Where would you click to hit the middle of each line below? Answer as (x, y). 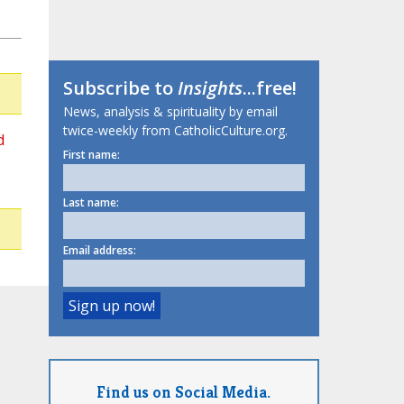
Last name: (91, 203)
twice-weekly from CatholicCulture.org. (175, 131)
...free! (269, 88)
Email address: (99, 251)
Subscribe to (120, 88)
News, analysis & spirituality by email (170, 112)
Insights (210, 88)
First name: (91, 155)
